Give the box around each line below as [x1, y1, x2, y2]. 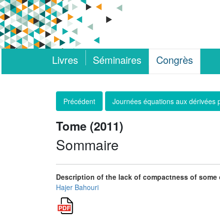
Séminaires [93, 53, 142, 67]
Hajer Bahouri [56, 182, 99, 192]
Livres [52, 53, 79, 67]
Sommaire [56, 135, 119, 154]
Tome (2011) [56, 117, 123, 134]
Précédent [63, 96, 95, 106]
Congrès [156, 53, 193, 67]
